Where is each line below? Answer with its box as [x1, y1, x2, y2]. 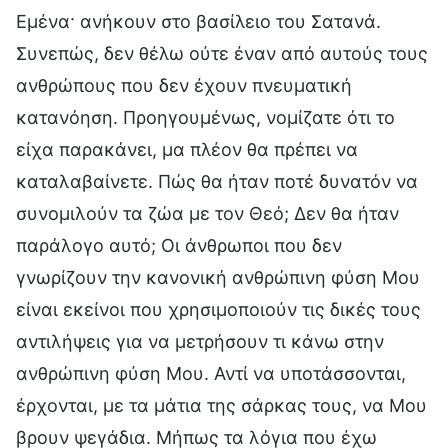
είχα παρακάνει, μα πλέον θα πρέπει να [16, 138, 358, 160]
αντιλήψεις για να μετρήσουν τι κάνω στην [16, 330, 384, 352]
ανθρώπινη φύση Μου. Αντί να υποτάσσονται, [16, 362, 406, 384]
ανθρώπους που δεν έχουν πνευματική [16, 74, 352, 96]
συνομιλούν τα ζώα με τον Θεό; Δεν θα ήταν [16, 202, 399, 224]
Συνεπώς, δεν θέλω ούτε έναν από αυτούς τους [16, 42, 428, 64]
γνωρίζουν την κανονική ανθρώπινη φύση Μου [16, 266, 420, 288]
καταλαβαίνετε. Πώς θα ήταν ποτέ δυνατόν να [16, 170, 418, 192]
